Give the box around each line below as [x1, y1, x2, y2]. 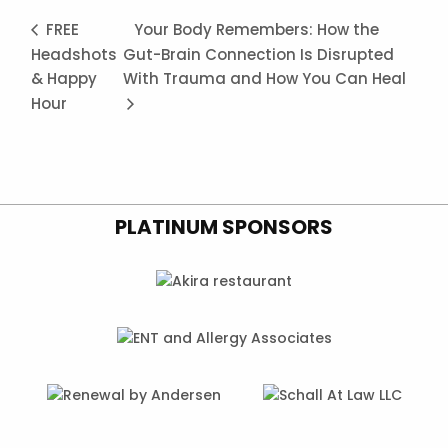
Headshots [31, 43, 118, 65]
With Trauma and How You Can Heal [122, 68, 406, 90]
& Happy [31, 68, 98, 90]
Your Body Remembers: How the [133, 18, 379, 40]
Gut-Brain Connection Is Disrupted [122, 43, 394, 65]
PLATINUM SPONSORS [115, 213, 333, 242]
